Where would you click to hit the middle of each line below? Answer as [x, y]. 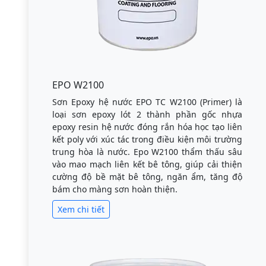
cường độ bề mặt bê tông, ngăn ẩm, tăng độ [147, 177]
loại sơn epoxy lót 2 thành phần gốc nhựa [147, 114]
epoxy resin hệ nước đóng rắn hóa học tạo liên [147, 127]
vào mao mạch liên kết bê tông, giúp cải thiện [147, 164]
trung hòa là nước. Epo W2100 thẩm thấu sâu [147, 152]
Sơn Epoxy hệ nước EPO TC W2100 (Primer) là [147, 102]
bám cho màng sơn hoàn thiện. [115, 189]
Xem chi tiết [81, 209]
